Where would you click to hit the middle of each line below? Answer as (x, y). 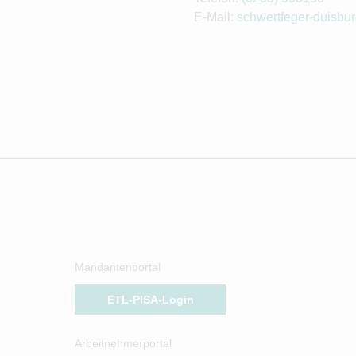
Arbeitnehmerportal (123, 343)
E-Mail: (215, 17)
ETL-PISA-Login (150, 300)
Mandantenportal (118, 267)
